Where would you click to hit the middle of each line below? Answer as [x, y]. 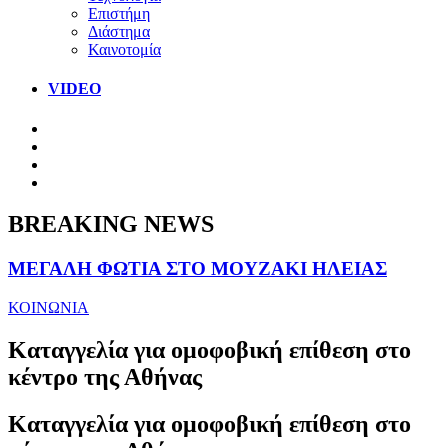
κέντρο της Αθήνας [105, 376]
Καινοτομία [124, 49]
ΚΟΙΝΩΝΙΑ [48, 308]
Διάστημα [119, 31]
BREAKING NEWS [111, 224]
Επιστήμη [119, 13]
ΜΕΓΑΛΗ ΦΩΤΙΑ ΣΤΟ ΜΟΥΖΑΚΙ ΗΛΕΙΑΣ [197, 269]
